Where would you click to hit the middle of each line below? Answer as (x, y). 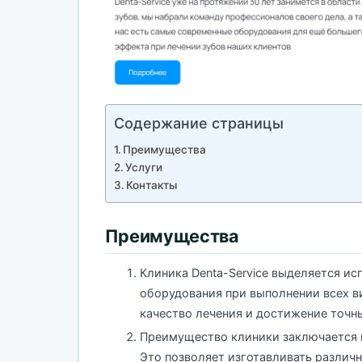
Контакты (152, 185)
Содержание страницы (198, 123)
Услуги (144, 167)
